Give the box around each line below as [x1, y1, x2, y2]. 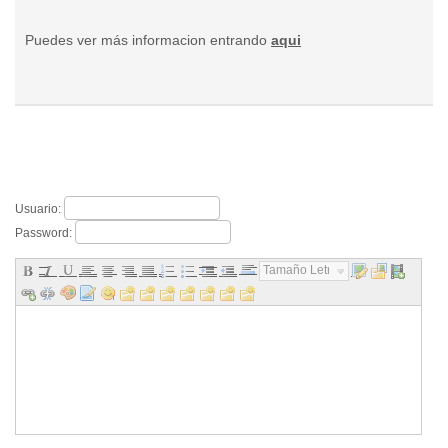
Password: [15, 225, 75, 240]
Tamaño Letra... [263, 263, 347, 277]
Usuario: [15, 201, 64, 216]
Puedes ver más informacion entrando [25, 32, 271, 48]
